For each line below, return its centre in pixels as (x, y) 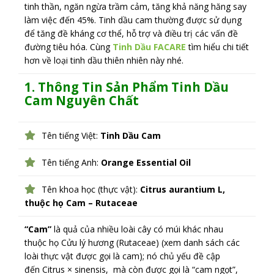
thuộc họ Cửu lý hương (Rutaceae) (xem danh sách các (132, 242)
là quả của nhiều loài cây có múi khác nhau (137, 229)
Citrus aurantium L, (183, 189)
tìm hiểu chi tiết (219, 46)
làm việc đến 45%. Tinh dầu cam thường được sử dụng (133, 20)
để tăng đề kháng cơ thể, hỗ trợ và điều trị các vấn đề (131, 33)
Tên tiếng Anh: (71, 162)
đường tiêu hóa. (57, 46)
